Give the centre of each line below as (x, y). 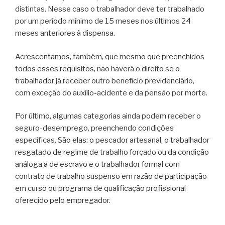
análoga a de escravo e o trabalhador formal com (97, 164)
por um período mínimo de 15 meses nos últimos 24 (103, 21)
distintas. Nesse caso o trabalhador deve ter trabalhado (110, 9)
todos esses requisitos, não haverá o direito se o (97, 69)
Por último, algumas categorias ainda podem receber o (108, 116)
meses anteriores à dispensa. (66, 33)
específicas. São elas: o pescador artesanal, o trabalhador (112, 140)
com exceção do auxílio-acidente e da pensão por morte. (112, 93)
